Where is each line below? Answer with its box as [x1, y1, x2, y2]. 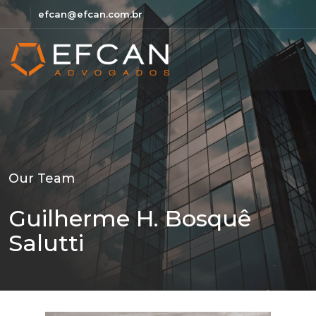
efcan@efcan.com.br [38, 8, 142, 20]
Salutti [8, 229, 84, 257]
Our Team [8, 171, 75, 186]
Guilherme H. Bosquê [8, 205, 251, 233]
